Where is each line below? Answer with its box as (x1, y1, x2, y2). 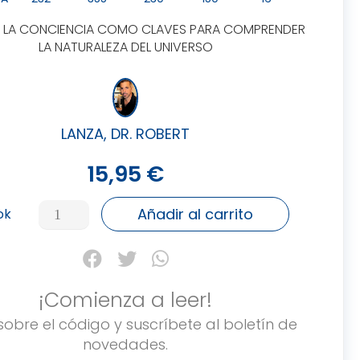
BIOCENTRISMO (37, 198, 141, 219)
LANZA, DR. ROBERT (61, 123, 190, 144)
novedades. (83, 333, 169, 354)
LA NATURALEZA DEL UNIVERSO (38, 38, 213, 57)
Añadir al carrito (137, 204, 253, 225)
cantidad (37, 219, 105, 239)
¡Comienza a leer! (39, 285, 213, 314)
